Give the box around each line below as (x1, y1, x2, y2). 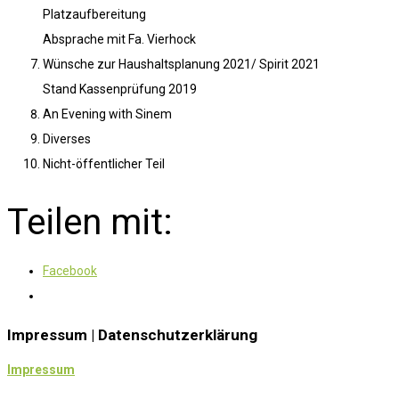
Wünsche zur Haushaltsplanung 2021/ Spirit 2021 (43, 57, 320, 72)
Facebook (43, 263, 97, 278)
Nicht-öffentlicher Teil (43, 157, 165, 172)
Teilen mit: (7, 200, 173, 243)
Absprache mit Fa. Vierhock (43, 32, 196, 47)
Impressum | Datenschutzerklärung (7, 326, 257, 345)
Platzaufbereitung (43, 7, 146, 22)
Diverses (43, 132, 91, 147)
